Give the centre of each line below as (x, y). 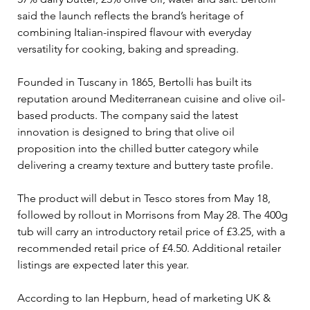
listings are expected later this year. (103, 264)
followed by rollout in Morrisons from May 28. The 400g (154, 215)
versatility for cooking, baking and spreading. (128, 48)
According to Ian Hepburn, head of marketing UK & (145, 298)
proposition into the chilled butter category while (139, 148)
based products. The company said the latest (129, 115)
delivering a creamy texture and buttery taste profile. (145, 165)
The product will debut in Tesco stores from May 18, (145, 198)
